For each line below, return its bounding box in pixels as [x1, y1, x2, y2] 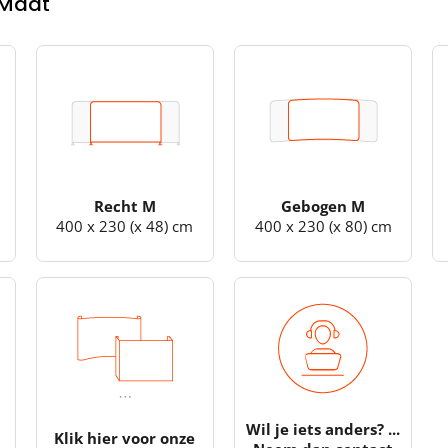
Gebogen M [281, 195, 366, 216]
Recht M [93, 195, 156, 216]
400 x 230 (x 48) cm [56, 215, 194, 236]
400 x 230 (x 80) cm [254, 215, 392, 236]
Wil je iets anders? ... [246, 418, 401, 439]
